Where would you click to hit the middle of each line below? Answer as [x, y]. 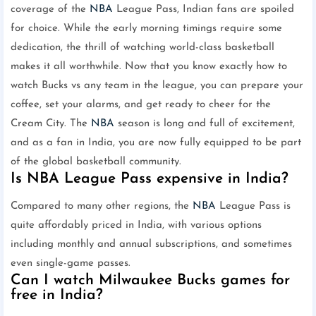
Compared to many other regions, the [102, 207]
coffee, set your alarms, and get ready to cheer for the [141, 105]
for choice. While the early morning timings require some [146, 29]
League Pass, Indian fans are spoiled [203, 10]
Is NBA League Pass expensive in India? [150, 179]
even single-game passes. [71, 264]
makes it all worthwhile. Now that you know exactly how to [149, 67]
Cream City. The [51, 124]
